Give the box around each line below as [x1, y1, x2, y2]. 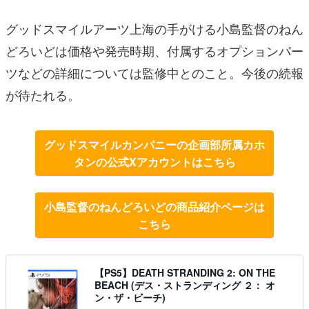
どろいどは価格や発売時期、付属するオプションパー [6, 41, 303, 60]
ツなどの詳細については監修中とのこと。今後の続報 [6, 63, 303, 82]
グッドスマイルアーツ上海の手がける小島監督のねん [6, 19, 303, 38]
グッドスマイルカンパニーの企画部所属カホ [44, 137, 265, 153]
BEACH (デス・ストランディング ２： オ [94, 278, 275, 292]
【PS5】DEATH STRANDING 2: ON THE [94, 266, 275, 280]
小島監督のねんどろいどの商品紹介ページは [44, 199, 265, 215]
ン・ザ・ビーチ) [94, 290, 166, 305]
